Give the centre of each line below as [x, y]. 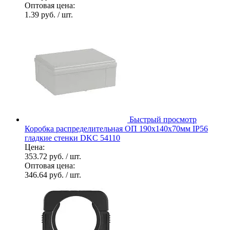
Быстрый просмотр [163, 119]
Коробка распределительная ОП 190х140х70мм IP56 [116, 128]
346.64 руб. [45, 175]
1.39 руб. [41, 14]
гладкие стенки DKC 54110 [72, 138]
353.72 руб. [45, 156]
